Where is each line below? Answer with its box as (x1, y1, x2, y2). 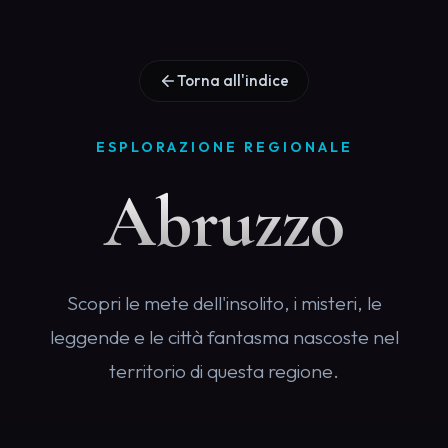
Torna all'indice (177, 71, 289, 91)
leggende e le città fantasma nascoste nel (49, 325, 399, 350)
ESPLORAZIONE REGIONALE (95, 138, 353, 157)
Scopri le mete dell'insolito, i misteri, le (66, 291, 382, 316)
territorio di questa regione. (109, 359, 339, 384)
